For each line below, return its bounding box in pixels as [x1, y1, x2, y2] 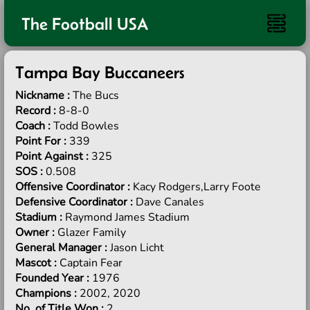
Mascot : [15, 255, 60, 271]
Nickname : [15, 88, 73, 103]
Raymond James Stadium [65, 210, 190, 225]
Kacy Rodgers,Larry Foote [133, 179, 261, 194]
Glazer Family [57, 225, 126, 240]
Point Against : [15, 149, 91, 164]
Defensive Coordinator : [15, 194, 136, 210]
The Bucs [73, 88, 119, 103]
